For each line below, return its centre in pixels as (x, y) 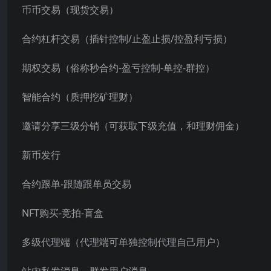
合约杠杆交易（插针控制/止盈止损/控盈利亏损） (127, 39)
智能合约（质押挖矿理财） (80, 97)
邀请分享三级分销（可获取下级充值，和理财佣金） (133, 126)
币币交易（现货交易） (70, 10)
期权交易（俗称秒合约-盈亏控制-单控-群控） (118, 68)
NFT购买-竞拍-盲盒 (63, 213)
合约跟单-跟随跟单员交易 (77, 184)
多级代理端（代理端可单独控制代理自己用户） (123, 242)
